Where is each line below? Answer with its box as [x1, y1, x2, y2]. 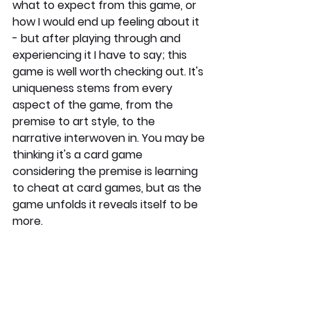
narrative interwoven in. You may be [12, 130, 208, 147]
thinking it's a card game [12, 147, 145, 163]
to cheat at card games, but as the [12, 180, 204, 197]
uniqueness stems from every [12, 80, 175, 97]
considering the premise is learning [12, 163, 201, 180]
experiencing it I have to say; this [12, 47, 190, 64]
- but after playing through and [12, 30, 183, 47]
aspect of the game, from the [12, 97, 176, 113]
